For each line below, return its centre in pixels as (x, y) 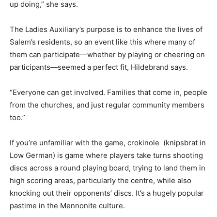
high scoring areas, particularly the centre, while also (101, 180)
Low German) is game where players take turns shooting (106, 155)
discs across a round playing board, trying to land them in (108, 168)
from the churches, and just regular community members (107, 105)
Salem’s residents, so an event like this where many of (102, 42)
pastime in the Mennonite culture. (67, 205)
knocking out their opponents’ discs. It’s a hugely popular (107, 193)
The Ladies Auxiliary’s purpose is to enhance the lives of (106, 29)
